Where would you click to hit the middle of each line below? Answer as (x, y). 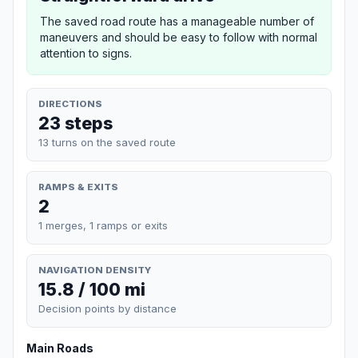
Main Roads (60, 348)
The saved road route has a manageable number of (177, 21)
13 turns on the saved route (107, 142)
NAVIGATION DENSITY (95, 270)
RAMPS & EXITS (78, 187)
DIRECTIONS (70, 103)
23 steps (76, 123)
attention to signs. (86, 53)
